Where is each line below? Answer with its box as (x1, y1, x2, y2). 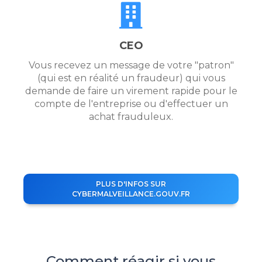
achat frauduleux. (89, 111, 173, 123)
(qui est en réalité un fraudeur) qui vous (37, 73, 225, 84)
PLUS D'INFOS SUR (96, 180, 166, 189)
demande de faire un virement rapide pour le (25, 85, 237, 97)
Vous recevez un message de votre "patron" (28, 60, 234, 71)
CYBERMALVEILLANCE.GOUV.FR (72, 189, 190, 199)
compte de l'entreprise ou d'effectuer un (34, 98, 228, 110)
